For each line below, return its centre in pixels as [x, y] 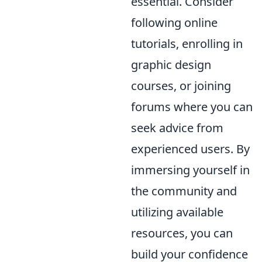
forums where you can [192, 106]
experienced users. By [190, 149]
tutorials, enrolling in [187, 43]
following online [174, 22]
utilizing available [177, 212]
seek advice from [177, 127]
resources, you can [182, 233]
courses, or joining [181, 85]
